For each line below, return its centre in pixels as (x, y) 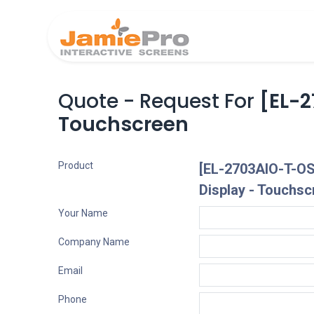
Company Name (94, 242)
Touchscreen (123, 124)
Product (75, 165)
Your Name (83, 213)
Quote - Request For (158, 101)
